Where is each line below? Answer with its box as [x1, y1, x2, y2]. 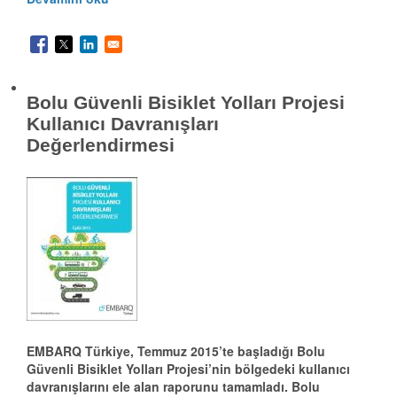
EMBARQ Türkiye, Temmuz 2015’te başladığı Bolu [27, 342, 325, 361]
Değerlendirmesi [27, 135, 175, 156]
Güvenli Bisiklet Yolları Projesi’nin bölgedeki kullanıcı [27, 360, 350, 378]
